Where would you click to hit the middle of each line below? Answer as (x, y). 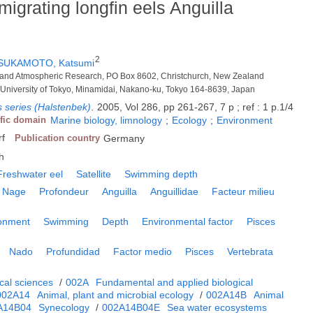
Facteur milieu (243, 192)
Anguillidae (175, 192)
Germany (124, 139)
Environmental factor (188, 222)
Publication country (58, 138)
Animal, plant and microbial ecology (116, 295)
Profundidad (73, 252)
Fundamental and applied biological (175, 283)
